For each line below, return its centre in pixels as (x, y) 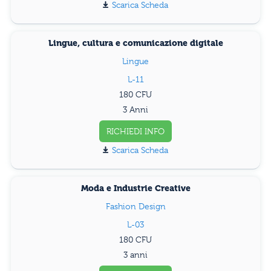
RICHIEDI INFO (135, 132)
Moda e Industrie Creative (135, 188)
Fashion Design (135, 207)
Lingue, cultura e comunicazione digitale (135, 43)
